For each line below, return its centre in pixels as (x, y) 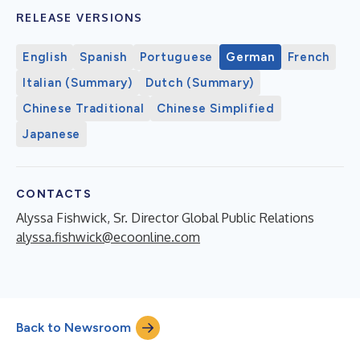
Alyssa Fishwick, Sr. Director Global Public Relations (165, 217)
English (45, 57)
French (308, 57)
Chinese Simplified (216, 108)
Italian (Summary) (78, 82)
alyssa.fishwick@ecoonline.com (108, 237)
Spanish (103, 57)
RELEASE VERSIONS (80, 17)
